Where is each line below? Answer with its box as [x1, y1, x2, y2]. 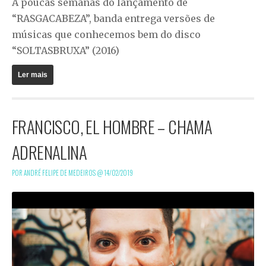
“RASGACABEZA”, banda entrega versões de [12, 12, 215, 24]
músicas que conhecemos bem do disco [12, 28, 201, 40]
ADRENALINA [12, 139, 87, 164]
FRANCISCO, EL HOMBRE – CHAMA [12, 113, 213, 139]
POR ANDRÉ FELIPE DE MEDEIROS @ [12, 167, 104, 178]
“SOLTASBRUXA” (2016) [12, 44, 119, 56]
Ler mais [18, 70, 47, 79]
